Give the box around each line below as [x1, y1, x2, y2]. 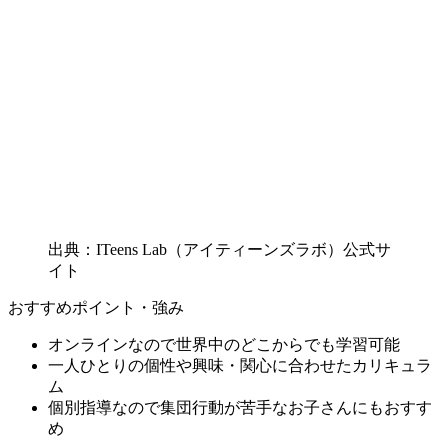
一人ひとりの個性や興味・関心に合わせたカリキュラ [48, 356, 432, 374]
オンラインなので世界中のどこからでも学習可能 [48, 335, 400, 353]
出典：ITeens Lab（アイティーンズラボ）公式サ [48, 240, 391, 258]
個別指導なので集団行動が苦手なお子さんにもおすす [48, 398, 432, 416]
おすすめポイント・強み [8, 298, 184, 316]
